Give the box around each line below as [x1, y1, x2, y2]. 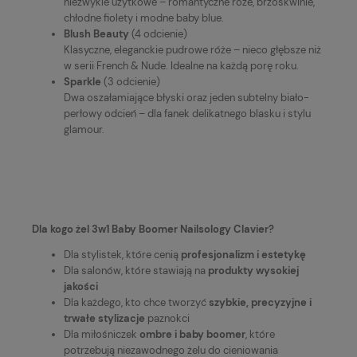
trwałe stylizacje [64, 312, 145, 326]
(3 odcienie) [101, 75, 160, 89]
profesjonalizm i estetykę [181, 248, 306, 262]
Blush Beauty [64, 27, 129, 41]
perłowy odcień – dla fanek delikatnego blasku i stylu [64, 107, 311, 121]
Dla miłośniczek [64, 328, 139, 342]
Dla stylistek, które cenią [64, 248, 181, 262]
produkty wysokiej [208, 264, 299, 278]
